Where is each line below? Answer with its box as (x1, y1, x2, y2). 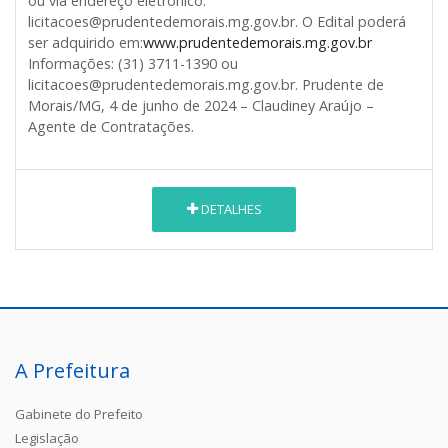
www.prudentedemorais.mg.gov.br (143, 32, 372, 52)
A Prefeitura (15, 356, 130, 384)
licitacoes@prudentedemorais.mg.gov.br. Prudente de (28, 74, 384, 94)
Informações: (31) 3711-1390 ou (28, 53, 238, 73)
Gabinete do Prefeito (15, 404, 143, 423)
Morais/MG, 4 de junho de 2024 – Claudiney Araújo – (28, 95, 374, 115)
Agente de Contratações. (28, 116, 194, 136)
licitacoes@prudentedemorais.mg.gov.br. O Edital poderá (28, 11, 406, 31)
